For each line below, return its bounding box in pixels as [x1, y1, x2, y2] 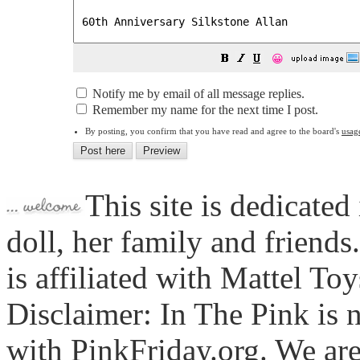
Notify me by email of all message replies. [89, 87, 305, 100]
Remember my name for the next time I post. [89, 103, 318, 117]
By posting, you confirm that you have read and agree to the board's [85, 126, 342, 136]
